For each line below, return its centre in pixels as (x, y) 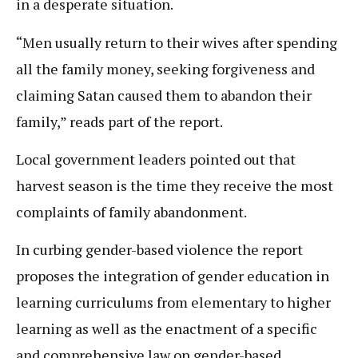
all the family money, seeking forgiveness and (165, 68)
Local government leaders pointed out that (156, 159)
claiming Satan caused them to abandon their (164, 95)
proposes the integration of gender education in (173, 276)
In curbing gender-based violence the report (159, 250)
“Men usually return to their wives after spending (177, 42)
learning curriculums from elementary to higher (173, 302)
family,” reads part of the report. (119, 121)
